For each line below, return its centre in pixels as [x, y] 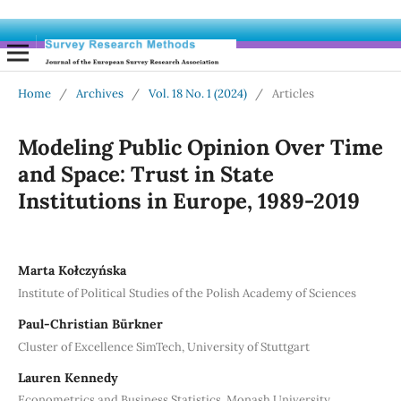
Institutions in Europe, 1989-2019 [188, 201]
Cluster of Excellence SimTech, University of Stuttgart [163, 346]
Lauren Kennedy [68, 377]
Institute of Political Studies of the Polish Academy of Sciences [187, 293]
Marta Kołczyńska [72, 271]
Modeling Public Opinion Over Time [200, 148]
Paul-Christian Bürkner [90, 324]
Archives [99, 94]
